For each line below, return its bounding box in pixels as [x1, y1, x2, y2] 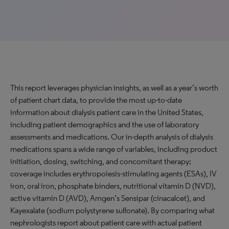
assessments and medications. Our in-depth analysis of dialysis [10, 132, 213, 142]
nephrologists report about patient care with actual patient [10, 218, 202, 227]
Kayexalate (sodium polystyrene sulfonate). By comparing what [10, 205, 215, 215]
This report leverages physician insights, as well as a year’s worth [10, 83, 218, 93]
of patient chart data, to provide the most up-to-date [10, 95, 182, 105]
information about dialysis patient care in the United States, [10, 107, 203, 117]
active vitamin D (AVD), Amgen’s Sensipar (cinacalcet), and [10, 193, 205, 203]
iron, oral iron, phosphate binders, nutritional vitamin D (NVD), [10, 181, 216, 191]
